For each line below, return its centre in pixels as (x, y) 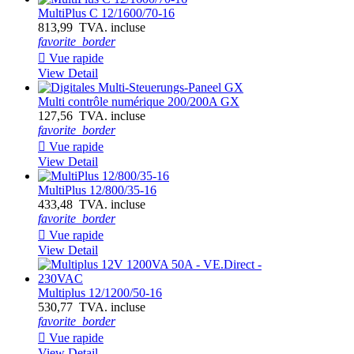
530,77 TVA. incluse (92, 307)
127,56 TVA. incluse (92, 116)
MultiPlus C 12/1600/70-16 (106, 13)
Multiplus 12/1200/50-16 (100, 293)
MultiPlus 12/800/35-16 (97, 190)
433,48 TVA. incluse (92, 205)
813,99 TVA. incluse (92, 28)
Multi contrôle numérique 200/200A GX (139, 102)
